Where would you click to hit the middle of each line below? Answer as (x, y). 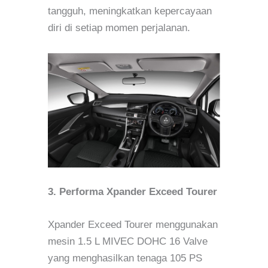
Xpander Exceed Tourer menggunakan (133, 225)
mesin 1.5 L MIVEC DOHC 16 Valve (128, 242)
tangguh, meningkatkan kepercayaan (130, 11)
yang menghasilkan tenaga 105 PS (125, 258)
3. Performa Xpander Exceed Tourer (133, 192)
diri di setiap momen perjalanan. (119, 28)
